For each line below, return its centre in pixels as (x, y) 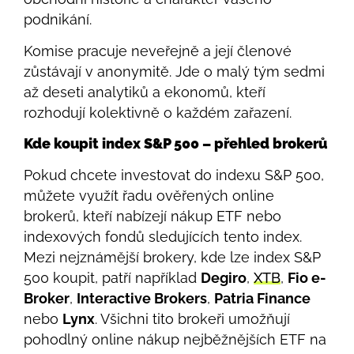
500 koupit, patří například (112, 278)
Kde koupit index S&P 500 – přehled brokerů (175, 144)
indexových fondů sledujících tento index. (163, 237)
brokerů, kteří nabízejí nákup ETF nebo (153, 217)
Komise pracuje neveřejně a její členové (158, 51)
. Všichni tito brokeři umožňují (192, 319)
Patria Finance (262, 299)
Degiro (224, 278)
